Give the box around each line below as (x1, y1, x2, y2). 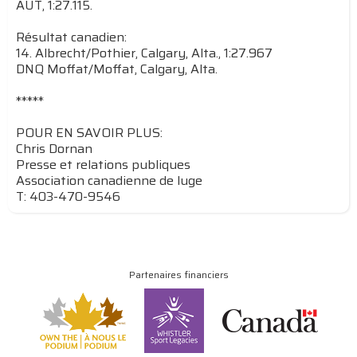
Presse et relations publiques (16, 155, 190, 175)
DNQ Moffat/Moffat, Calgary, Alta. (16, 59, 218, 79)
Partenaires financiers (128, 267, 229, 282)
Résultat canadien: (16, 27, 127, 47)
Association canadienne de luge (16, 171, 202, 190)
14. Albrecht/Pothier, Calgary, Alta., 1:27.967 (16, 43, 273, 63)
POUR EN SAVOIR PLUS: (16, 123, 163, 143)
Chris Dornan (16, 139, 92, 159)
